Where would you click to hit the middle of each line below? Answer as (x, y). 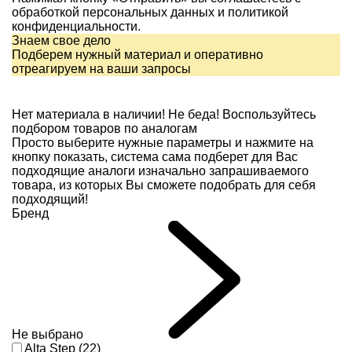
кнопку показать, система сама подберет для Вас (155, 157)
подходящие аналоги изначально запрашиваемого (160, 171)
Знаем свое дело (61, 41)
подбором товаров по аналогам (104, 129)
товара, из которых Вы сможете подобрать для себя (164, 185)
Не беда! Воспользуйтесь (240, 115)
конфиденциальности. (76, 27)
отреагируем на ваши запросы (101, 69)
